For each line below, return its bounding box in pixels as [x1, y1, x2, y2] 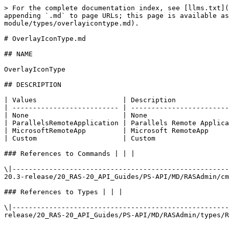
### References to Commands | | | [4, 150, 135, 157]
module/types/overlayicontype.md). [4, 19, 139, 27]
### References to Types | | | [4, 188, 123, 196]
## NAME [4, 50, 33, 58]
